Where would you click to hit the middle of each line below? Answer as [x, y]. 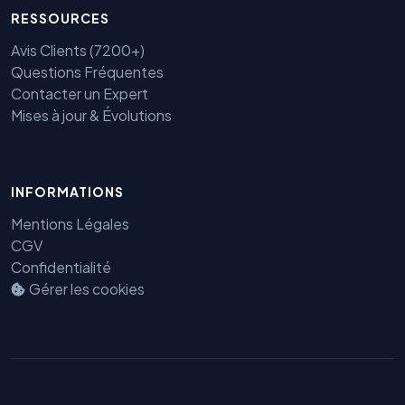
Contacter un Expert [80, 94]
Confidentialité [61, 268]
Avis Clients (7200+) [78, 51]
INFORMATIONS [67, 192]
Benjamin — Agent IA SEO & [225, 234]
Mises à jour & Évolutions [91, 116]
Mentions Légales [70, 224]
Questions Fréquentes [87, 72]
